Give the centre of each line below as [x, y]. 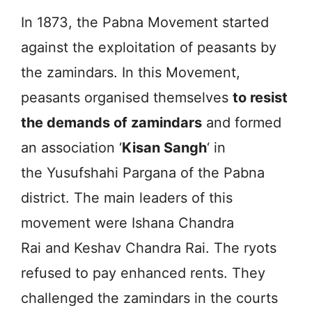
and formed [242, 122]
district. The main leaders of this [127, 197]
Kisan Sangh [164, 147]
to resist [260, 97]
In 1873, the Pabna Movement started [145, 22]
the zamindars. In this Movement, [131, 72]
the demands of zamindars [111, 122]
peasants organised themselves [127, 97]
